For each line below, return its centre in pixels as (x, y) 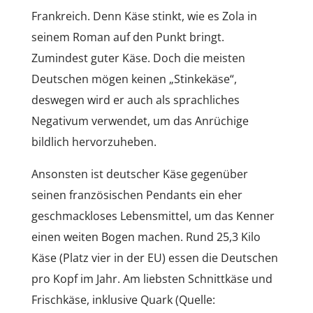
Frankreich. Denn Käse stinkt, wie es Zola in (144, 16)
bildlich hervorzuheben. (94, 141)
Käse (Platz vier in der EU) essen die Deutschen (154, 257)
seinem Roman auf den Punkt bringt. (128, 37)
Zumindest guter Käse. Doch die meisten (138, 58)
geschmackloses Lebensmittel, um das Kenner (153, 216)
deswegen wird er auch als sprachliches (135, 100)
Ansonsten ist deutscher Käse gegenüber (139, 174)
